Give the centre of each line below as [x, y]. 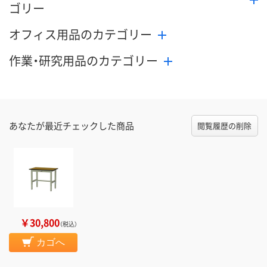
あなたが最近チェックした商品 [72, 126]
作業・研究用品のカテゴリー [83, 61]
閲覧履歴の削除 [225, 126]
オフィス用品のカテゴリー [80, 35]
